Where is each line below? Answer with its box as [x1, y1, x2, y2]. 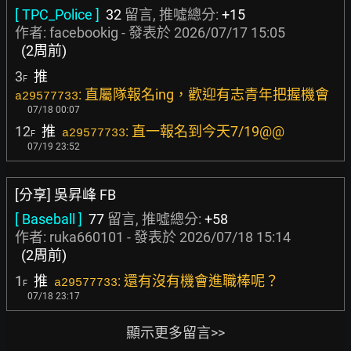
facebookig [49, 24, 118, 41]
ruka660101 [49, 229, 124, 245]
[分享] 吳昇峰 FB [15, 186, 116, 203]
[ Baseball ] [15, 211, 82, 227]
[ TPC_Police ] [15, 6, 100, 23]
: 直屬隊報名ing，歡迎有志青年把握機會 [78, 86, 329, 103]
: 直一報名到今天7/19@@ [125, 123, 284, 139]
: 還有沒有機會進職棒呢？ [118, 273, 279, 289]
